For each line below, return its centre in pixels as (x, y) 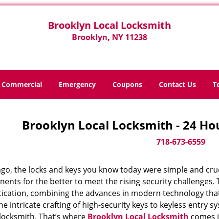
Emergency (77, 84)
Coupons (127, 84)
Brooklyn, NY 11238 (109, 37)
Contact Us (177, 84)
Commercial (22, 84)
